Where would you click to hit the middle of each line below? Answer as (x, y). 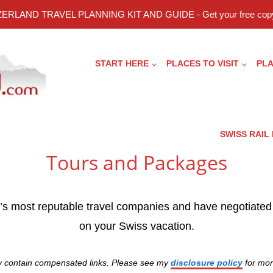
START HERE (122, 64)
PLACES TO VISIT (203, 64)
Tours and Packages (136, 162)
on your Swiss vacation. (136, 226)
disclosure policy (206, 262)
